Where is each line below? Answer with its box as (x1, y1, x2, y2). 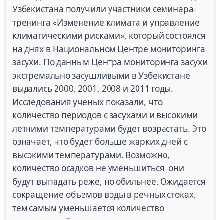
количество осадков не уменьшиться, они (12, 163, 184, 174)
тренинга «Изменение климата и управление (12, 17, 200, 28)
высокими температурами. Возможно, (12, 149, 170, 161)
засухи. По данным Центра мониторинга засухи (12, 56, 208, 68)
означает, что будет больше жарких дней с (12, 136, 188, 148)
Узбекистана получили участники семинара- (12, 3, 196, 15)
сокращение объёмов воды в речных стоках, (12, 189, 196, 201)
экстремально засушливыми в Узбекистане (12, 70, 190, 82)
